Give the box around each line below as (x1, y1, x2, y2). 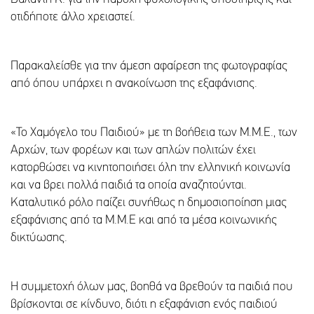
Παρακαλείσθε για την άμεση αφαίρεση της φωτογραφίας (11, 60, 287, 74)
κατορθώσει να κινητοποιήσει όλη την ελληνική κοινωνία (11, 161, 290, 175)
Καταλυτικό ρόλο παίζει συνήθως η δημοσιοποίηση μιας (11, 196, 287, 210)
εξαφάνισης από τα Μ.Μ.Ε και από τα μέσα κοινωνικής (11, 214, 277, 228)
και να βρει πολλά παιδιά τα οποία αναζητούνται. (11, 179, 247, 193)
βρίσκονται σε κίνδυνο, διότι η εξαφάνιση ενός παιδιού (11, 298, 278, 312)
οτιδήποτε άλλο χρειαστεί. (11, 11, 135, 25)
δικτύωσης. (11, 231, 67, 245)
